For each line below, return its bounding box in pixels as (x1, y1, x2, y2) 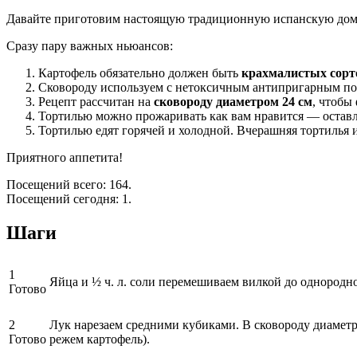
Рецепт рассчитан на (38, 94, 154, 108)
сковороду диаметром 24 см (154, 94, 312, 108)
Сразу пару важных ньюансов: (6, 38, 173, 53)
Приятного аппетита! (6, 150, 123, 164)
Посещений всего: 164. (6, 177, 131, 191)
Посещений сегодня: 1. (6, 191, 131, 206)
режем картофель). (49, 331, 150, 346)
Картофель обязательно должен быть (38, 65, 241, 80)
